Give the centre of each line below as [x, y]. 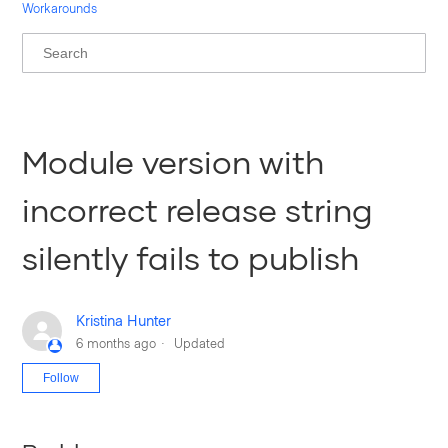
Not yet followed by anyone [188, 373]
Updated [200, 342]
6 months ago [116, 342]
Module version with [173, 161]
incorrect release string [198, 209]
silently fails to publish [191, 257]
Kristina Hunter [124, 319]
